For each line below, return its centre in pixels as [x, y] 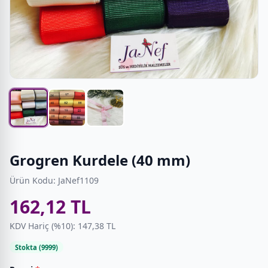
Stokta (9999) [36, 247]
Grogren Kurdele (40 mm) [100, 160]
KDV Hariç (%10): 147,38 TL [63, 226]
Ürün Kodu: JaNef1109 [54, 180]
